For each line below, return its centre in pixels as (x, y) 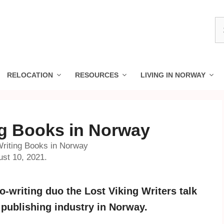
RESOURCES (97, 75)
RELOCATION (30, 75)
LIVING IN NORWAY (173, 75)
